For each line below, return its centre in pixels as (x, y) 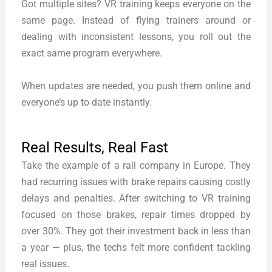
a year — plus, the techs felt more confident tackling (136, 247)
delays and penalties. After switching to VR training (136, 198)
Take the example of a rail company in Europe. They (136, 165)
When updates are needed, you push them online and (136, 86)
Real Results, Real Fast (95, 147)
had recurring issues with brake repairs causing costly (136, 182)
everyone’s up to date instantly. (87, 102)
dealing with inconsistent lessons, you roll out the (136, 37)
